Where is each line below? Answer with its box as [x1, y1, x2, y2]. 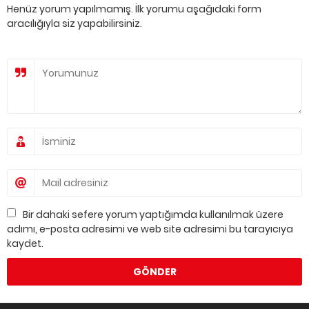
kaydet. [7, 237, 43, 250]
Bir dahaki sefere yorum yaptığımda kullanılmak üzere [23, 208, 283, 221]
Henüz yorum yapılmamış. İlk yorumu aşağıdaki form [7, 2, 261, 16]
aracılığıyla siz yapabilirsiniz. [7, 17, 142, 30]
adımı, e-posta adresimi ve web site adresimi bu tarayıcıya [7, 222, 293, 236]
